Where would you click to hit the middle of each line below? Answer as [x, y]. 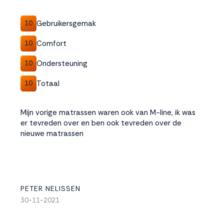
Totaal [48, 83]
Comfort [51, 43]
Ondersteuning [62, 63]
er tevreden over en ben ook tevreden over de [101, 123]
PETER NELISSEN [50, 188]
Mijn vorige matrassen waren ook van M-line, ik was [108, 112]
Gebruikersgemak [66, 23]
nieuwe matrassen [52, 133]
